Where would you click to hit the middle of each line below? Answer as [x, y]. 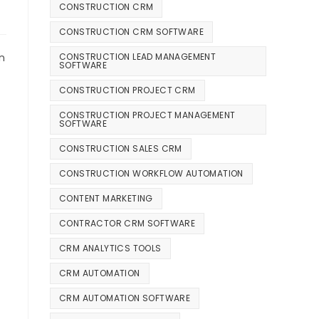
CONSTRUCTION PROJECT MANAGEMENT [147, 115]
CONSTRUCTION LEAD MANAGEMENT [138, 57]
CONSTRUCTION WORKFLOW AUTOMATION [151, 174]
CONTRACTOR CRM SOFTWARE [127, 224]
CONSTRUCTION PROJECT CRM [127, 90]
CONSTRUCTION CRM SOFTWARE [131, 32]
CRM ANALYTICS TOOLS [110, 249]
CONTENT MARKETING [106, 199]
